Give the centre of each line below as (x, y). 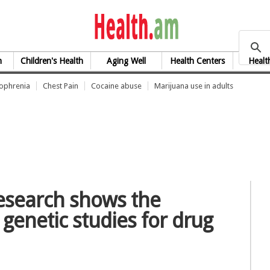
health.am (224, 25)
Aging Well (126, 61)
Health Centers (197, 61)
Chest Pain (61, 86)
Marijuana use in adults (194, 86)
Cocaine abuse (116, 86)
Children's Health (52, 61)
